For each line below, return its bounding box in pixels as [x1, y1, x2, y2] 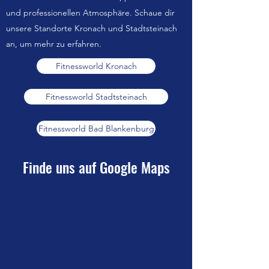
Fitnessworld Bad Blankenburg [38, 123, 154, 134]
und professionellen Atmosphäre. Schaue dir [6, 7, 175, 18]
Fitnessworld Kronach [55, 61, 137, 71]
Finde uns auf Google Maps [22, 156, 170, 178]
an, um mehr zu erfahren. [6, 38, 101, 49]
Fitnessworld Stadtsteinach [45, 91, 147, 102]
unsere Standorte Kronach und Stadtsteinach [6, 23, 177, 34]
